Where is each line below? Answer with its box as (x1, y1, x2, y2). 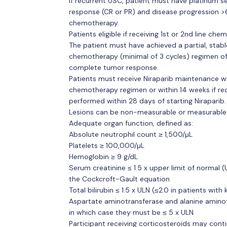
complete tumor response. (68, 62, 159, 72)
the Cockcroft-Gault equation (68, 174, 170, 183)
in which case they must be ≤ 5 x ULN (68, 207, 194, 217)
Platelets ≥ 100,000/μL (68, 140, 144, 150)
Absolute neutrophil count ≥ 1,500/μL (68, 129, 193, 139)
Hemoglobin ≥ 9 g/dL (68, 152, 138, 161)
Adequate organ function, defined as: (68, 118, 193, 128)
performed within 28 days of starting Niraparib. (68, 96, 226, 105)
